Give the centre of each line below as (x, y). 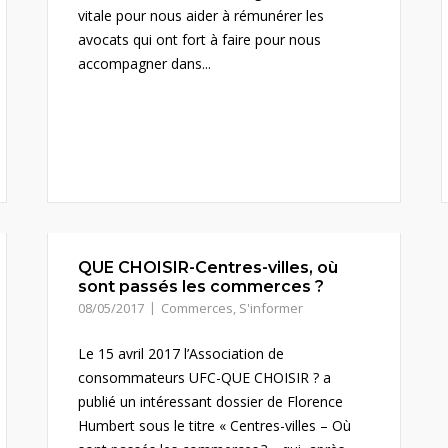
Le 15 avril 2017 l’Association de (181, 353)
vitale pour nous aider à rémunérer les (201, 15)
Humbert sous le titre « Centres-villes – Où (215, 425)
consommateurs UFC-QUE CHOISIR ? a (205, 377)
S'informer (271, 308)
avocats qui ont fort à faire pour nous (200, 39)
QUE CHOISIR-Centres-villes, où (208, 267)
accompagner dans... (145, 63)
